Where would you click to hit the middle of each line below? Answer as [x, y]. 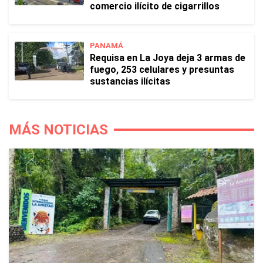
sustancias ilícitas [130, 81]
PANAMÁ [107, 45]
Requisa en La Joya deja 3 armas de [168, 58]
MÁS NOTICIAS [58, 130]
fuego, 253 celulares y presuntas [162, 70]
